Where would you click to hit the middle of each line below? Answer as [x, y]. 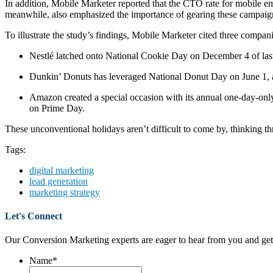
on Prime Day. [57, 108]
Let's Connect [34, 216]
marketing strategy [65, 192]
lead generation [58, 181]
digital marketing [62, 170]
